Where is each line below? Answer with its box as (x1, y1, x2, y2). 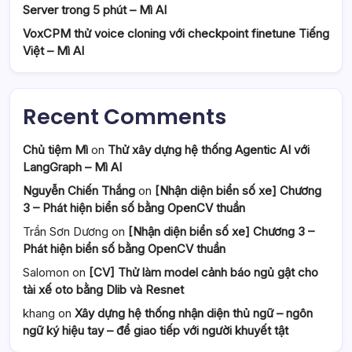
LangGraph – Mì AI (23, 159, 122, 174)
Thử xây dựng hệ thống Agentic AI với (108, 141, 310, 157)
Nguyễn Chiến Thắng (23, 182, 135, 198)
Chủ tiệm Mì (23, 141, 88, 157)
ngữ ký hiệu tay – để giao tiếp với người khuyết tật (23, 322, 288, 338)
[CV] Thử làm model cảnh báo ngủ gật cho (89, 264, 318, 280)
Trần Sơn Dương (23, 223, 108, 239)
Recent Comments (23, 101, 226, 132)
